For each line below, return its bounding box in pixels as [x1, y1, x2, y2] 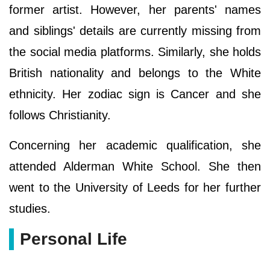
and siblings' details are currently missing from [9, 24, 261, 37]
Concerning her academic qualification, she [9, 138, 261, 152]
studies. [9, 201, 51, 215]
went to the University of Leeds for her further [9, 180, 261, 194]
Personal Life [20, 229, 127, 248]
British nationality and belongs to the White [9, 66, 261, 80]
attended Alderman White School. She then [9, 159, 261, 173]
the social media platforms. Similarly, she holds [9, 45, 261, 58]
